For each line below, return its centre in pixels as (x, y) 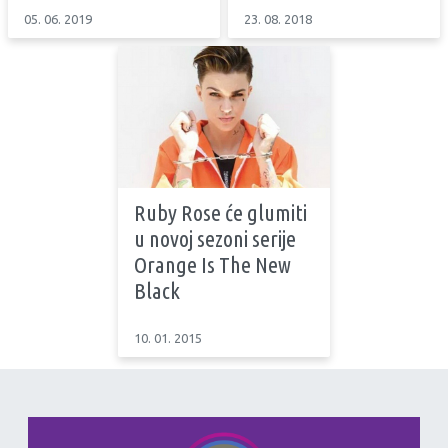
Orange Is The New (212, 264)
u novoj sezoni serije (215, 238)
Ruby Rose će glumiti (220, 212)
